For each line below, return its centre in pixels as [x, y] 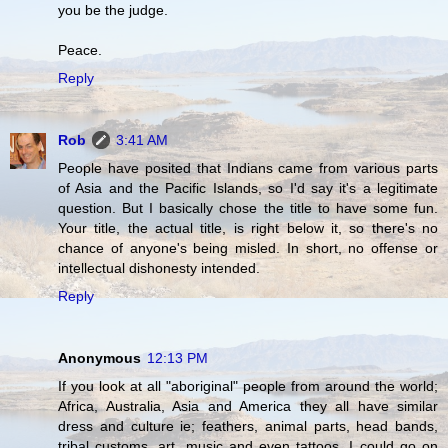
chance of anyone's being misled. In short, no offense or [248, 247]
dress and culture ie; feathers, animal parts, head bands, [248, 425]
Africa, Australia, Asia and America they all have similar [248, 405]
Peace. [80, 49]
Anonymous [99, 357]
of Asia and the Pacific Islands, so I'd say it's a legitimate [248, 187]
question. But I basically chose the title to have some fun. [248, 207]
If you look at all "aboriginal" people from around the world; [248, 385]
